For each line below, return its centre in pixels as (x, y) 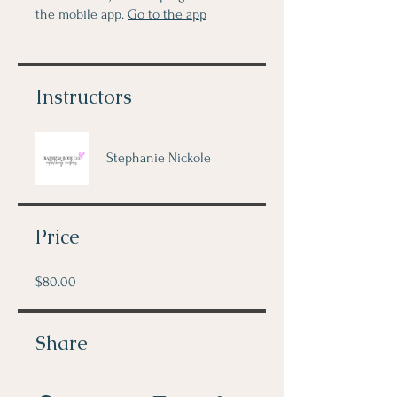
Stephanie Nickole (159, 158)
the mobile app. (80, 14)
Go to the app (167, 14)
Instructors (84, 97)
